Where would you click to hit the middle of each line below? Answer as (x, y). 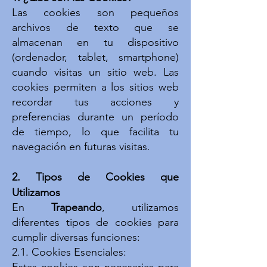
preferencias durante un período (95, 117)
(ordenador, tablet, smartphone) (95, 57)
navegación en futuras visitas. (81, 147)
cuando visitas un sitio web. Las (95, 72)
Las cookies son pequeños (95, 13)
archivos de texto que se (95, 27)
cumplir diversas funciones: (76, 237)
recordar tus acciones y (95, 102)
